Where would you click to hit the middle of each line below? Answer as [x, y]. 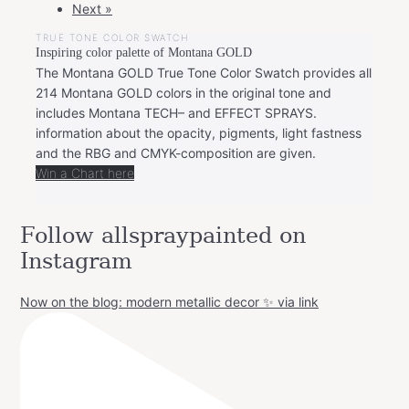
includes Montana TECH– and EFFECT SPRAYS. [176, 113]
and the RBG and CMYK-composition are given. [176, 153]
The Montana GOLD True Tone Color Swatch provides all [204, 73]
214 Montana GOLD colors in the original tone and [184, 93]
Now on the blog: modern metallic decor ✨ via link [169, 302]
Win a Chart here [85, 173]
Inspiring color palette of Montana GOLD [144, 53]
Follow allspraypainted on [163, 236]
